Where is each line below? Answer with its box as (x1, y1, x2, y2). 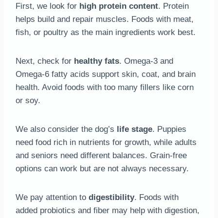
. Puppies (152, 124, 186, 134)
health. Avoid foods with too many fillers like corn (16, 82, 194, 92)
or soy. (16, 95, 40, 105)
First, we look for (16, 1, 79, 11)
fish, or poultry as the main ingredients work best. (16, 27, 196, 37)
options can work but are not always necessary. (16, 163, 189, 173)
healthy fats (74, 56, 119, 66)
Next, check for (16, 56, 74, 66)
